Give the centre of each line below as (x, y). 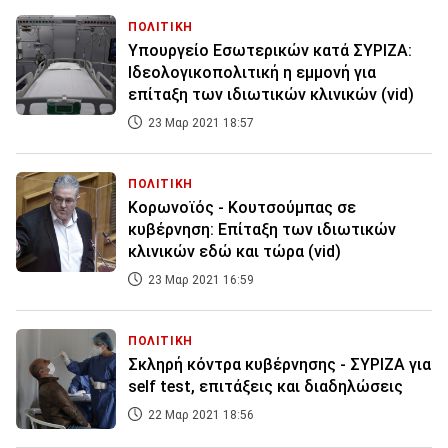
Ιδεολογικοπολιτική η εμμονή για (252, 73)
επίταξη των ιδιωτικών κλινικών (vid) (271, 95)
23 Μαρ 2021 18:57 (199, 123)
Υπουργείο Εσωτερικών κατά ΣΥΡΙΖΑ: (270, 51)
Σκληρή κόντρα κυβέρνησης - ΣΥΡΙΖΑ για (279, 365)
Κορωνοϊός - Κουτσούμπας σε (242, 208)
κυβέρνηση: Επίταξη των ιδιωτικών (262, 230)
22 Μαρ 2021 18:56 (199, 415)
